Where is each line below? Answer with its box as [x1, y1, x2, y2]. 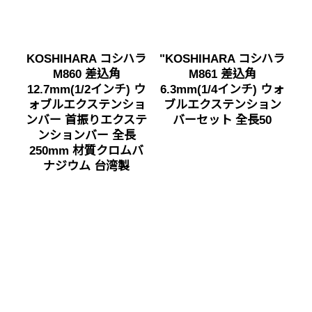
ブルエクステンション [163, 97, 281, 111]
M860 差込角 [52, 67, 120, 81]
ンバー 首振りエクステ [26, 113, 147, 127]
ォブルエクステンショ [27, 97, 146, 111]
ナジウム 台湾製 [43, 159, 130, 173]
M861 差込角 [188, 67, 256, 81]
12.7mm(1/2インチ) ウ [27, 82, 146, 96]
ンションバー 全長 [37, 128, 136, 142]
